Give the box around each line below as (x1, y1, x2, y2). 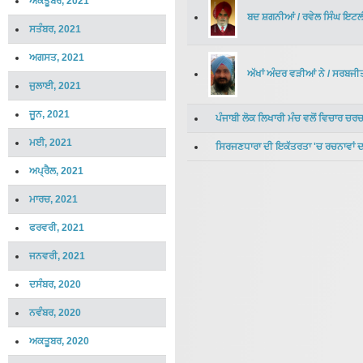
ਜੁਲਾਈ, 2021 (29, 80, 81, 92)
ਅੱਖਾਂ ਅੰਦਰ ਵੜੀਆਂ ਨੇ (247, 68, 325, 80)
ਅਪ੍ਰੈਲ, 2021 (29, 165, 83, 177)
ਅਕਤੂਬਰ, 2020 (29, 335, 89, 347)
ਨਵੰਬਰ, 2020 (29, 307, 81, 318)
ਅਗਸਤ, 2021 (29, 52, 84, 63)
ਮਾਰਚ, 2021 (29, 194, 78, 205)
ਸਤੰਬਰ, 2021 (29, 23, 81, 35)
